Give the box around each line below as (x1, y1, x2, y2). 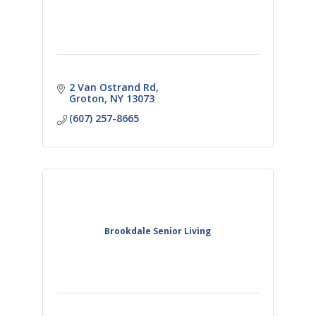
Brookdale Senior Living (104, 224, 212, 237)
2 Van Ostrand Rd (69, 80, 157, 94)
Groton (69, 91, 105, 105)
